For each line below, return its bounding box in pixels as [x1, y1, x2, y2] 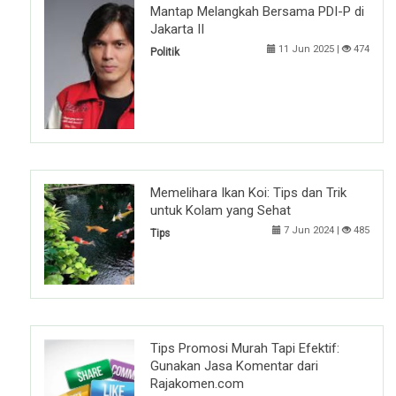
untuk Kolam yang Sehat [150, 202, 291, 219]
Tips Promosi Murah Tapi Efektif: [150, 339, 339, 356]
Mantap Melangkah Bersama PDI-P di [150, 3, 364, 19]
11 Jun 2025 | [276, 42, 342, 55]
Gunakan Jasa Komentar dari [150, 357, 318, 374]
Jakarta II [150, 20, 204, 37]
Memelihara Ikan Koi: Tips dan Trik [150, 185, 346, 202]
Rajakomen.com [150, 375, 244, 392]
